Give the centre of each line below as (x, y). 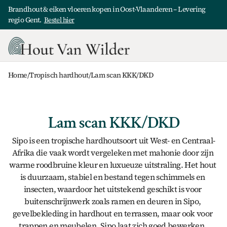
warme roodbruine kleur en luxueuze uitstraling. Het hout (113, 165)
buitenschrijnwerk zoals (68, 201)
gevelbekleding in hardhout (62, 213)
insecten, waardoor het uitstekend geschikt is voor (112, 189)
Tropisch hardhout (59, 75)
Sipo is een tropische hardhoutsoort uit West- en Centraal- (113, 140)
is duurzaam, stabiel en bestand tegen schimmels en (112, 177)
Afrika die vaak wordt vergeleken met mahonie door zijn (113, 153)
